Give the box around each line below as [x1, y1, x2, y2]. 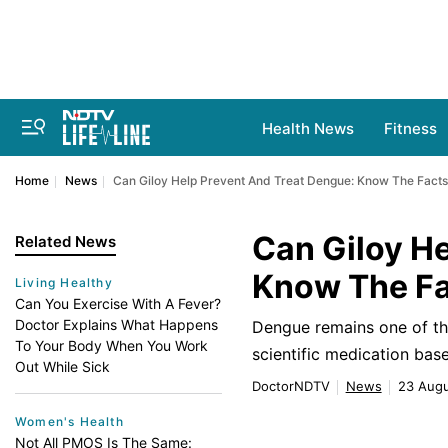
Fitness [384, 119, 437, 138]
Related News [15, 232, 116, 251]
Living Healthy [15, 275, 113, 290]
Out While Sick [15, 358, 110, 375]
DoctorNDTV [251, 378, 330, 394]
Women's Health [15, 414, 124, 429]
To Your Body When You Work [15, 337, 208, 354]
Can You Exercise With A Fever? [15, 295, 221, 312]
